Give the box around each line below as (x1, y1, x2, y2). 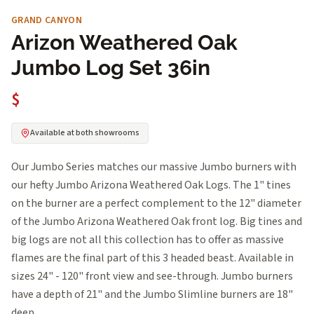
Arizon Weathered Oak (11, 29, 238, 55)
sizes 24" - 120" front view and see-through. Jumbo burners (11, 268, 293, 284)
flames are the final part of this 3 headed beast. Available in (11, 250, 294, 266)
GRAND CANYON (11, 13, 83, 27)
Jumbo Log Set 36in (11, 55, 210, 80)
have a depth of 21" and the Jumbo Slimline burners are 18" (11, 286, 293, 302)
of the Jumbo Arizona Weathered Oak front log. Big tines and (11, 213, 302, 229)
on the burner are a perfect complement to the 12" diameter (11, 195, 301, 211)
